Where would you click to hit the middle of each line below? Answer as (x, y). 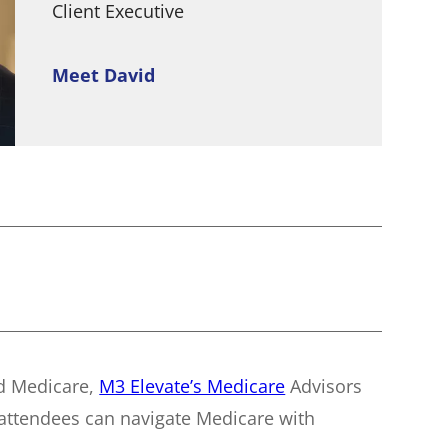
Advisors (324, 386)
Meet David (103, 74)
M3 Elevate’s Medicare (192, 386)
